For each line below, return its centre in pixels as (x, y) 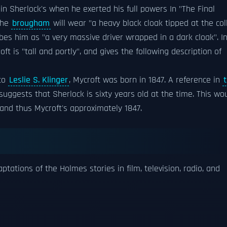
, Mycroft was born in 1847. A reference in (146, 80)
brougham (31, 23)
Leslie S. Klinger (39, 80)
